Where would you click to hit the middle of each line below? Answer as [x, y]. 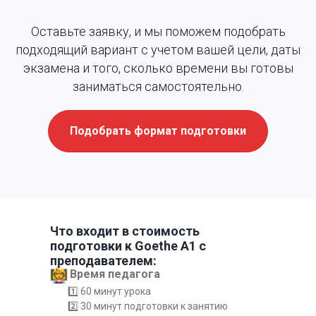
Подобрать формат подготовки [158, 131]
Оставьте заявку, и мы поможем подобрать [158, 32]
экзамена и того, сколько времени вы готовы [158, 68]
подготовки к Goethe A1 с [128, 246]
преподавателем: [103, 261]
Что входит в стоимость [125, 231]
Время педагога [115, 274]
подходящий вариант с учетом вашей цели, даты [158, 50]
